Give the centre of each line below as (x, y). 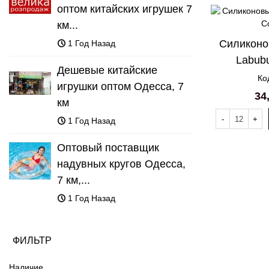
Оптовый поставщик (108, 148)
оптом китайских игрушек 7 (125, 9)
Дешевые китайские (107, 70)
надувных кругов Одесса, (121, 164)
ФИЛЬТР (32, 240)
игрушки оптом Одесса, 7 (120, 86)
